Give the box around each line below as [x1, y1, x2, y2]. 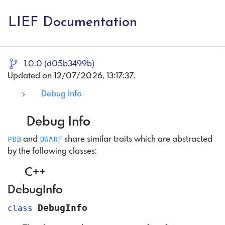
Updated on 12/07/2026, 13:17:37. [8, 72, 136, 81]
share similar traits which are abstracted [62, 135, 212, 144]
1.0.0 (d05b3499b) [24, 60, 94, 68]
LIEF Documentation [8, 16, 137, 30]
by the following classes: [8, 147, 97, 156]
